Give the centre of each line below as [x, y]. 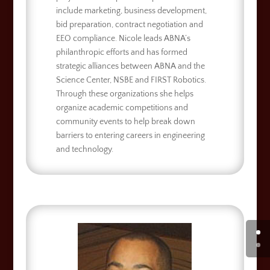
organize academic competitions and [122, 108]
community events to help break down [125, 121]
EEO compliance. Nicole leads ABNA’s [123, 38]
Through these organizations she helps [124, 94]
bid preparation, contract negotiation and [129, 24]
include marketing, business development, [131, 11]
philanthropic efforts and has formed [121, 52]
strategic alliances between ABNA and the [130, 66]
